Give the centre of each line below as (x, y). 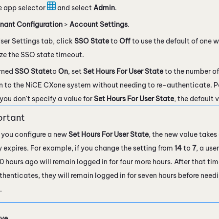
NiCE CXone (45, 85)
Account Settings (99, 24)
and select (75, 8)
